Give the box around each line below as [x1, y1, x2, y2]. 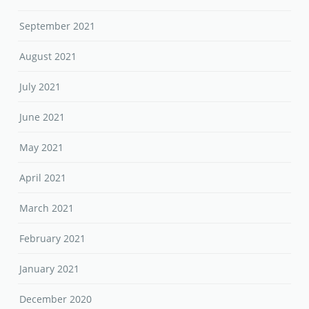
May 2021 [19, 141, 64, 154]
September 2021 [19, 19, 96, 33]
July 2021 [19, 80, 61, 94]
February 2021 [19, 232, 86, 246]
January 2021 [19, 262, 80, 276]
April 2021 [19, 171, 67, 185]
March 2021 [19, 201, 74, 215]
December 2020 [19, 292, 92, 306]
